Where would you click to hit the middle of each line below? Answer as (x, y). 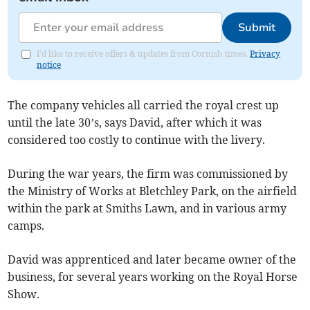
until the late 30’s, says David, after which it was (135, 122)
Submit (256, 27)
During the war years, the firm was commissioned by (148, 173)
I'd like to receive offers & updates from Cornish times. (144, 53)
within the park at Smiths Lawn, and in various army (147, 208)
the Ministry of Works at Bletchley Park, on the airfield (153, 191)
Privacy (265, 53)
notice (49, 64)
